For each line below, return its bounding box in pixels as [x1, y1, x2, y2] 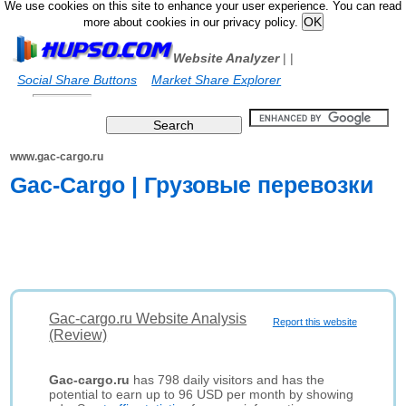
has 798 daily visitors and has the [130, 372, 325, 387]
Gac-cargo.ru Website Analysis [49, 311, 247, 326]
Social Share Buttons [17, 72, 138, 87]
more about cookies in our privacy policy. [82, 16, 302, 29]
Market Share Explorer [151, 72, 282, 87]
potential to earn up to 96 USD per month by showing [49, 387, 354, 401]
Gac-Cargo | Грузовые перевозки [10, 172, 374, 198]
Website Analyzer [173, 51, 280, 65]
